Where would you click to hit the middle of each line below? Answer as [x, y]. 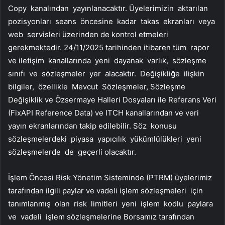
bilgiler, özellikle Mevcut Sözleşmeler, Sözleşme [97, 87]
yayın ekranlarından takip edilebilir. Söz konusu [93, 126]
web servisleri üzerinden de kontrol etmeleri [88, 35]
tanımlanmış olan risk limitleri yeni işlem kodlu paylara [111, 204]
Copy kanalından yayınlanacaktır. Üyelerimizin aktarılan [109, 9]
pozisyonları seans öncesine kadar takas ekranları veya [113, 22]
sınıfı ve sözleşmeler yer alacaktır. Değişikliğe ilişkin [107, 74]
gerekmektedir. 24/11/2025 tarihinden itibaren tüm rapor [110, 48]
